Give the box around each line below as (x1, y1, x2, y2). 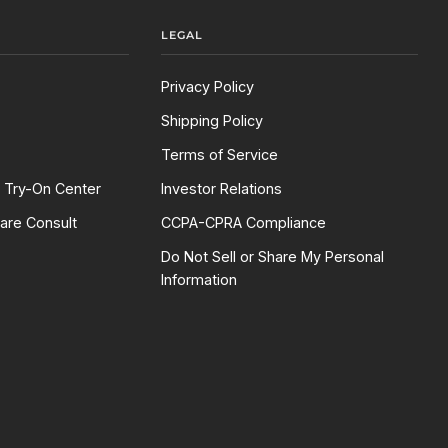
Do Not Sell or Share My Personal (161, 248, 385, 266)
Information (161, 271, 238, 289)
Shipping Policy (161, 112, 264, 130)
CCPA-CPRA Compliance (161, 214, 327, 232)
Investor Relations (161, 180, 283, 198)
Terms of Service (161, 146, 279, 164)
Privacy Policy (161, 78, 255, 96)
